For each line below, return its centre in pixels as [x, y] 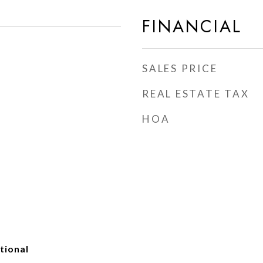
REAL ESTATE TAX [196, 94]
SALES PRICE [180, 68]
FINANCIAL [192, 26]
